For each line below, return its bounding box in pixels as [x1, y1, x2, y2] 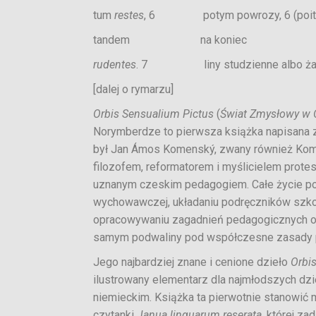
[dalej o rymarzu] [93, 83, 174, 96]
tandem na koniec [93, 33, 247, 47]
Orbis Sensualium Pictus [93, 107, 214, 121]
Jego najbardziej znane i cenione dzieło [93, 255, 291, 269]
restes [114, 8, 144, 22]
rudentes [93, 58, 136, 71]
